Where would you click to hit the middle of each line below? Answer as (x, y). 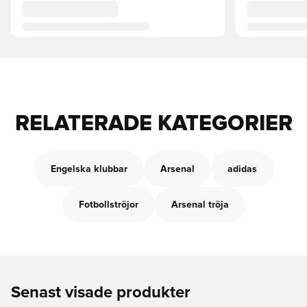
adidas (242, 169)
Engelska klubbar (89, 169)
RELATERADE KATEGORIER (153, 124)
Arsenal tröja (200, 205)
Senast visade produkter (101, 293)
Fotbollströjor (108, 205)
